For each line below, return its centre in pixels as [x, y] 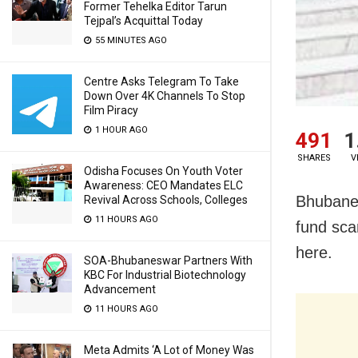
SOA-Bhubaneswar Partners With [168, 261]
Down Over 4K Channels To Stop [165, 96]
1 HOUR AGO [120, 130]
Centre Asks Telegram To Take [161, 82]
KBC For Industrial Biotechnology [165, 275]
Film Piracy [111, 110]
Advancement [120, 289]
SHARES [314, 157]
